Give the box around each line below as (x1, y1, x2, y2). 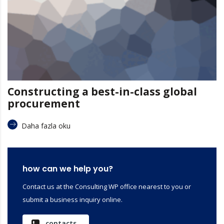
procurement (7, 96, 80, 110)
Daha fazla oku (21, 120, 70, 130)
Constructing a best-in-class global (7, 84, 197, 98)
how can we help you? (22, 162, 113, 174)
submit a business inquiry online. (22, 194, 122, 204)
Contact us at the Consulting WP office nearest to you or (22, 181, 191, 191)
